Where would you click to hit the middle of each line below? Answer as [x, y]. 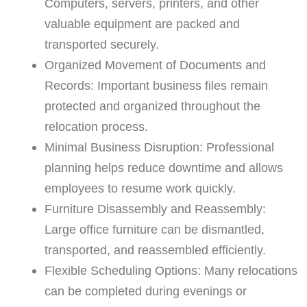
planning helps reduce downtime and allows [163, 168]
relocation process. [96, 127]
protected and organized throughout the [152, 106]
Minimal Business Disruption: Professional [159, 147]
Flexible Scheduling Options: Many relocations [171, 271]
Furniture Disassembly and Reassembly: [155, 209]
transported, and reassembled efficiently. [155, 250]
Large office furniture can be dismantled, [154, 230]
